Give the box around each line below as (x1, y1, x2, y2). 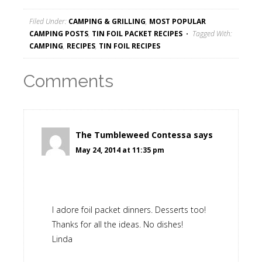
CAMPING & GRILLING (68, 16, 146, 27)
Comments (23, 71, 113, 92)
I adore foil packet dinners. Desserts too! (52, 204, 206, 216)
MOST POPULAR (149, 16, 206, 27)
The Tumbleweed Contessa (75, 129, 191, 141)
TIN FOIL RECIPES (99, 41, 160, 51)
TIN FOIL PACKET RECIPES (92, 29, 182, 39)
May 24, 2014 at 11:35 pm (75, 145, 164, 156)
